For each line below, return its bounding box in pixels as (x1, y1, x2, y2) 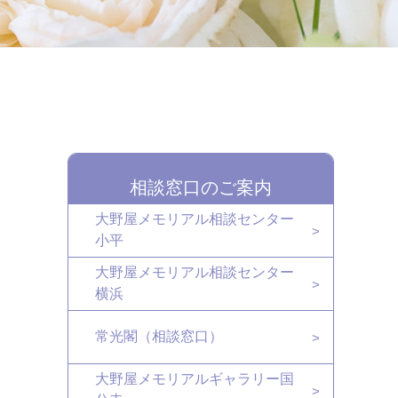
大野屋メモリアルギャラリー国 (95, 371, 294, 386)
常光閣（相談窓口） (95, 329, 223, 344)
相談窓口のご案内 (130, 178, 272, 197)
